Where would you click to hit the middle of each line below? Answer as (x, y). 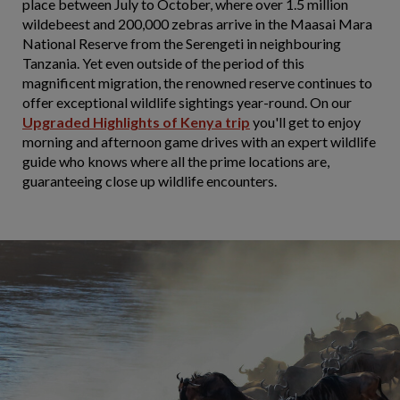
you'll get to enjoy (305, 122)
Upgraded (58, 122)
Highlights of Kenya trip (171, 122)
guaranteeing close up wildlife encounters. (150, 181)
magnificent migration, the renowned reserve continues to (197, 83)
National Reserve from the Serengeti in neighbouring (182, 44)
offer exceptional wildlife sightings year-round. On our (187, 103)
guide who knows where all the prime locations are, (176, 162)
